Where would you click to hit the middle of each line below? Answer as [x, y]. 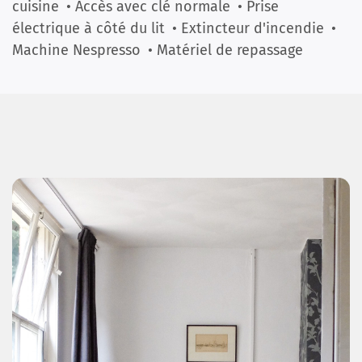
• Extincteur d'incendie [248, 28]
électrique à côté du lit [88, 28]
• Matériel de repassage [225, 50]
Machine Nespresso [76, 50]
